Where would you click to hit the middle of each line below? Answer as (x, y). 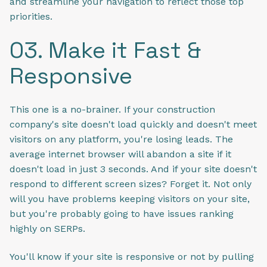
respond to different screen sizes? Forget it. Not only (131, 184)
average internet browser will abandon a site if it (120, 154)
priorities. (31, 17)
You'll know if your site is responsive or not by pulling (132, 257)
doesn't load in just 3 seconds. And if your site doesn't (133, 169)
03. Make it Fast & (105, 50)
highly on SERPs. (47, 229)
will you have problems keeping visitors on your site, (130, 199)
